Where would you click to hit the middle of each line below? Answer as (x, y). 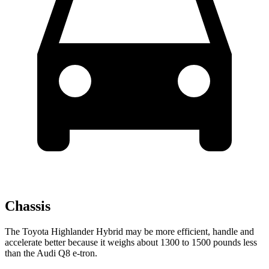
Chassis (28, 206)
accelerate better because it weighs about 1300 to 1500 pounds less (131, 242)
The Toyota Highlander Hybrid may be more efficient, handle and (129, 231)
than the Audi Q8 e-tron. (51, 253)
